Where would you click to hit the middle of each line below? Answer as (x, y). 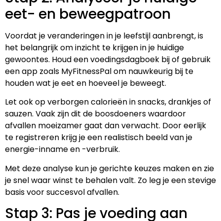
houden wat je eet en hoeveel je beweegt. (86, 83)
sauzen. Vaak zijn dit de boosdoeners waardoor (95, 114)
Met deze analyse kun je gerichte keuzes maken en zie (110, 168)
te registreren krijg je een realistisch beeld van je (99, 138)
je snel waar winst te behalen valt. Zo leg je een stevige (110, 180)
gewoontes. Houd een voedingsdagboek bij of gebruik (108, 59)
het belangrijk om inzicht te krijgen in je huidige (94, 47)
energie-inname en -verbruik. (62, 149)
